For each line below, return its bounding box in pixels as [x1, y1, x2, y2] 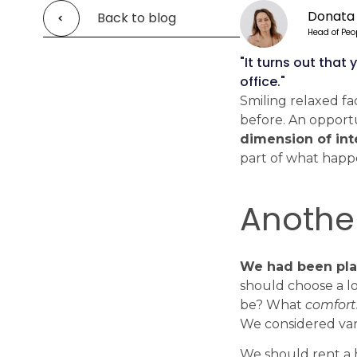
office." [240, 73, 286, 91]
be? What [240, 297, 306, 312]
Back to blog [97, 9, 177, 27]
